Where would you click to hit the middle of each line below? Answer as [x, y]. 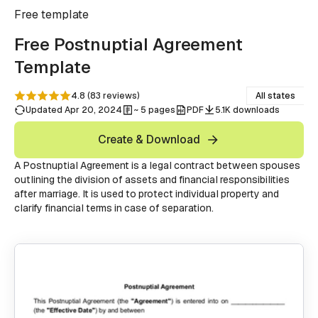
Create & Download [149, 139]
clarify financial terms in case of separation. [114, 208]
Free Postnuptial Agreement [129, 44]
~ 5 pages [154, 110]
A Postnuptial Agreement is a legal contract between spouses [157, 165]
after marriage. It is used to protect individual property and [147, 194]
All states [275, 96]
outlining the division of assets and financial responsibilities [152, 180]
